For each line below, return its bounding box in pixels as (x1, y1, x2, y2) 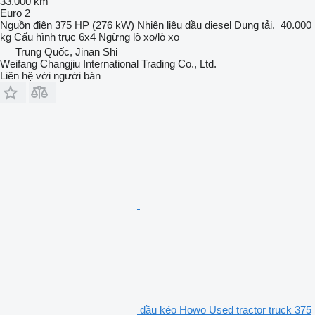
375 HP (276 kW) (55, 19, 134, 32)
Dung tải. (234, 19, 275, 32)
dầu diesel (185, 19, 231, 32)
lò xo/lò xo (133, 31, 179, 44)
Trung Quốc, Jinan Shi (15, 46, 117, 58)
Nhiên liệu (137, 19, 182, 32)
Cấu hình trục (14, 31, 76, 44)
